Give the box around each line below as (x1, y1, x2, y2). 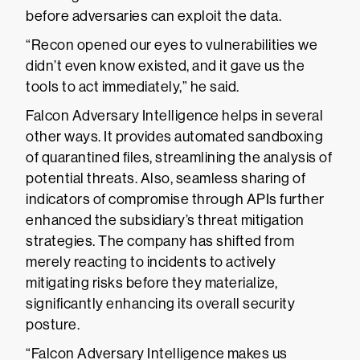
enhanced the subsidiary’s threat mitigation (26, 212, 305, 228)
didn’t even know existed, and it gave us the (26, 58, 305, 74)
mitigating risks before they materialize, (26, 275, 278, 291)
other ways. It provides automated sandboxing (26, 129, 323, 145)
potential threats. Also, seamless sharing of (26, 170, 305, 186)
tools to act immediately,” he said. (26, 79, 239, 95)
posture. (26, 317, 80, 333)
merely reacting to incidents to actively (26, 254, 276, 270)
